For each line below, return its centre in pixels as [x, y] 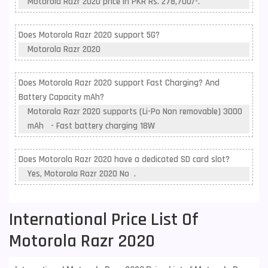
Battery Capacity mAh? [61, 97]
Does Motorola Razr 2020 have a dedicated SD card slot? [124, 159]
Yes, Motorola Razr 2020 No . [82, 174]
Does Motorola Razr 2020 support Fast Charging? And [119, 83]
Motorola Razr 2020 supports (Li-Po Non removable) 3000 [135, 112]
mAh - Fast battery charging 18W [94, 126]
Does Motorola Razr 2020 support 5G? [89, 35]
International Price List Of [104, 220]
